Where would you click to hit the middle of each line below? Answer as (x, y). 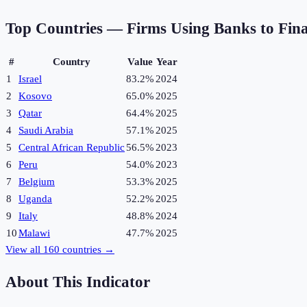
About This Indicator (78, 282)
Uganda (35, 199)
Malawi (34, 233)
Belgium (37, 182)
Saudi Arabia (46, 131)
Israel (30, 79)
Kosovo (35, 96)
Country (72, 62)
